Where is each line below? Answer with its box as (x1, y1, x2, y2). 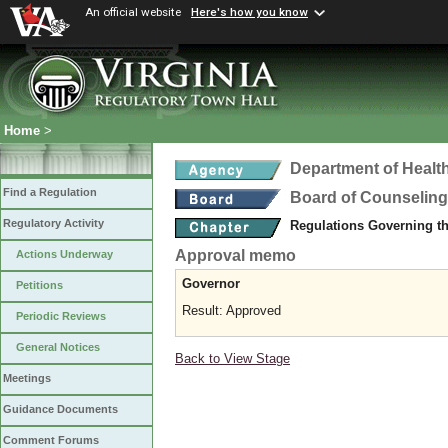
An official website (85, 5, 181, 19)
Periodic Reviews (16, 310, 106, 323)
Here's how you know (191, 5, 308, 20)
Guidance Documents (3, 403, 118, 416)
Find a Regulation (3, 186, 97, 199)
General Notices (16, 341, 100, 354)
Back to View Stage (175, 351, 290, 366)
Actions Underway (16, 248, 113, 261)
